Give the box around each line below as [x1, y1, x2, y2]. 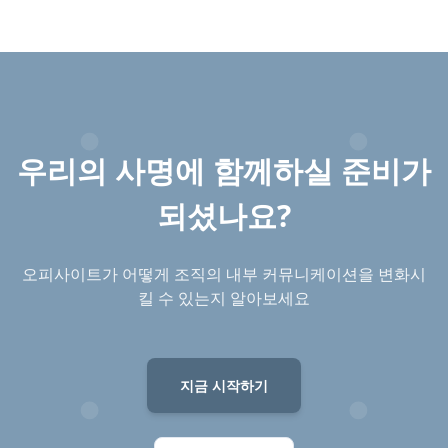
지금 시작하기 [180, 376, 268, 395]
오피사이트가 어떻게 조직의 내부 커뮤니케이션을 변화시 [22, 263, 426, 285]
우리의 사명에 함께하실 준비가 [17, 150, 431, 191]
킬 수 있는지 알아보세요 [138, 287, 310, 309]
